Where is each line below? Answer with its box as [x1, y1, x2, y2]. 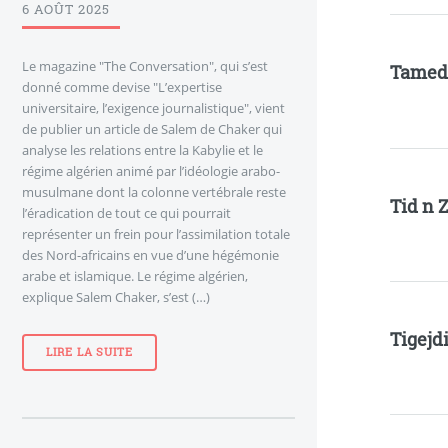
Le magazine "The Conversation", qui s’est [22, 56, 268, 75]
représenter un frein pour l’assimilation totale [22, 224, 290, 243]
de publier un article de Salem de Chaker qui [22, 119, 282, 138]
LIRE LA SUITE [45, 345, 134, 359]
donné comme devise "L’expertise [22, 77, 222, 96]
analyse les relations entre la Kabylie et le [22, 140, 263, 159]
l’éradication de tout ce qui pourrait [22, 203, 231, 222]
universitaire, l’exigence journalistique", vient [22, 98, 285, 117]
